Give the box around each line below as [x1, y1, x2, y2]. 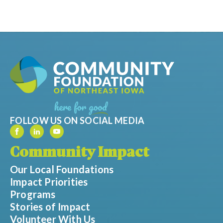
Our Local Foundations [10, 163, 114, 175]
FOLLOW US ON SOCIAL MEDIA [10, 114, 145, 126]
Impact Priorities [10, 175, 88, 188]
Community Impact [10, 146, 149, 160]
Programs [10, 188, 56, 200]
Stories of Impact [10, 200, 91, 213]
